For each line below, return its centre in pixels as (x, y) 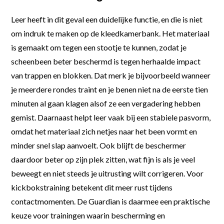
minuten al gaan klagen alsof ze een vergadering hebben (106, 103)
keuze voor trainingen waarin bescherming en (88, 215)
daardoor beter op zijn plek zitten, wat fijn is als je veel (103, 159)
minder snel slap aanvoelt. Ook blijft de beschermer (99, 145)
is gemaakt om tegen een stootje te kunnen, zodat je (99, 47)
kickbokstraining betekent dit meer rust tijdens (92, 187)
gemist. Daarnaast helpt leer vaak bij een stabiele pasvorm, (111, 117)
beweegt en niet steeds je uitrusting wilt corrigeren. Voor (107, 173)
